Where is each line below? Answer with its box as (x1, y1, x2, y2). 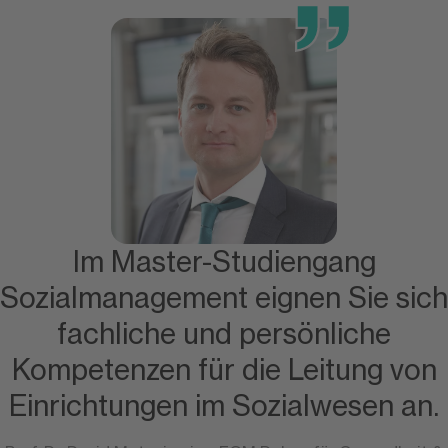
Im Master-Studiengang (72, 245, 376, 280)
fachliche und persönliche (57, 317, 391, 352)
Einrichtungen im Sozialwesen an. (9, 389, 439, 424)
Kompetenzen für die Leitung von (11, 353, 437, 388)
